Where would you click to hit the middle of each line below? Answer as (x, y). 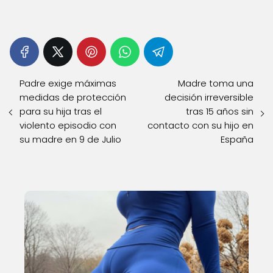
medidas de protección (73, 97)
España (237, 139)
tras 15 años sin (220, 111)
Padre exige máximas (68, 83)
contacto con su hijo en (200, 125)
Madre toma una (216, 83)
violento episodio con (68, 125)
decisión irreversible (209, 97)
